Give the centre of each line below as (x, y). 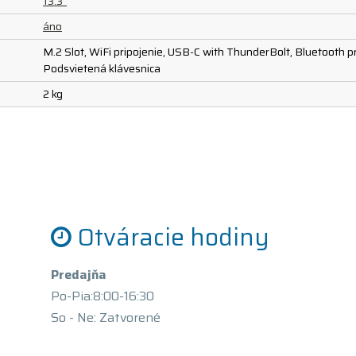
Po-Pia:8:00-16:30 (102, 296)
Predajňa (78, 275)
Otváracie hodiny (173, 237)
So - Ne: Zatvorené (105, 317)
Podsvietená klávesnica (102, 68)
